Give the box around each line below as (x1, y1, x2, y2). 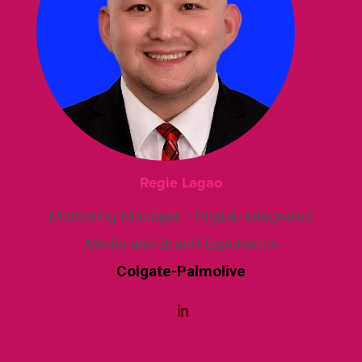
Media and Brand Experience (83, 234, 278, 253)
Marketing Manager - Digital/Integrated (48, 206, 314, 225)
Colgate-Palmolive (116, 261, 246, 280)
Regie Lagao (139, 171, 222, 193)
